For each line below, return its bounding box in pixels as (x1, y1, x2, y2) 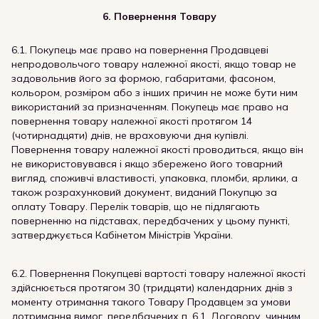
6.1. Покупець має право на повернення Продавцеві (11, 43, 268, 56)
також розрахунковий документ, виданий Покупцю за (11, 186, 277, 199)
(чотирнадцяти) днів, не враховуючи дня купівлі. (11, 129, 249, 142)
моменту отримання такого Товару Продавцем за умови (11, 296, 291, 308)
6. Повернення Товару (103, 10, 216, 23)
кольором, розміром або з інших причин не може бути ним (11, 86, 298, 99)
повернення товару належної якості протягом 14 (11, 115, 252, 127)
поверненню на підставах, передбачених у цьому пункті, (11, 214, 290, 227)
